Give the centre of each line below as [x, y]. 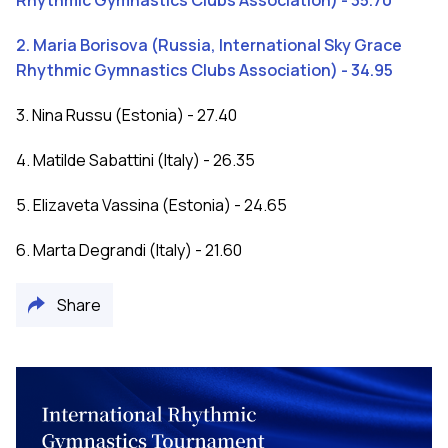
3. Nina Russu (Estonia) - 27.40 [126, 115]
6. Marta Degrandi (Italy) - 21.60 [129, 250]
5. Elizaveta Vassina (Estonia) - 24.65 [151, 205]
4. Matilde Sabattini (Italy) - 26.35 [135, 160]
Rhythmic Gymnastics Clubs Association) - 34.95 [204, 70]
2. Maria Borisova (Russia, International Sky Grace [209, 45]
